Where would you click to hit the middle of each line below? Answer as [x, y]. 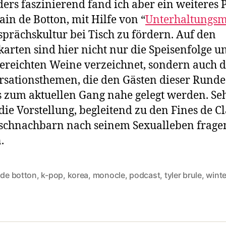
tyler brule [183, 175]
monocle [109, 175]
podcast [145, 175]
